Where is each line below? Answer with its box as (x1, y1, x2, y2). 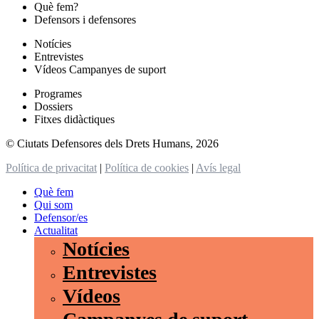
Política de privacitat (6, 161, 97, 174)
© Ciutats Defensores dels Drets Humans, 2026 (6, 137, 219, 150)
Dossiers (34, 100, 73, 113)
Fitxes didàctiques (34, 113, 115, 125)
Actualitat (34, 224, 78, 236)
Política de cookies (105, 161, 189, 174)
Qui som (34, 198, 73, 211)
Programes (34, 87, 82, 100)
